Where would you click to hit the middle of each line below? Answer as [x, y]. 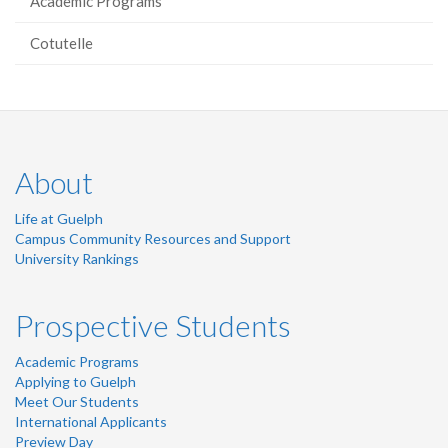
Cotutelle [61, 43]
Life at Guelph [59, 219]
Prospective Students [153, 325]
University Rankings [77, 259]
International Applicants [91, 422]
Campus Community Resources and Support [153, 239]
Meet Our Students [77, 402]
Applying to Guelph [75, 382]
